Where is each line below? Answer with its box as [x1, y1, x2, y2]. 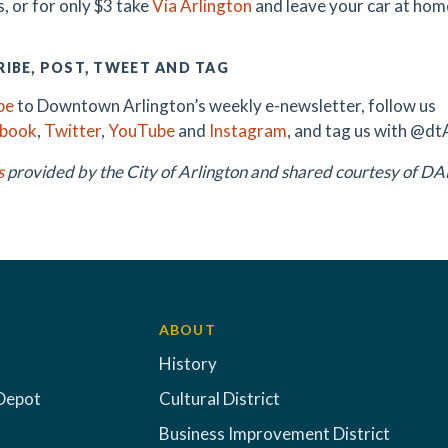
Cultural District [158, 388, 280, 409]
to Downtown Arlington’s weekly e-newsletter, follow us [14, 95, 436, 116]
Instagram [209, 120, 287, 141]
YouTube [108, 120, 175, 141]
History [158, 353, 217, 374]
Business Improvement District [158, 423, 390, 444]
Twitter [44, 120, 101, 141]
